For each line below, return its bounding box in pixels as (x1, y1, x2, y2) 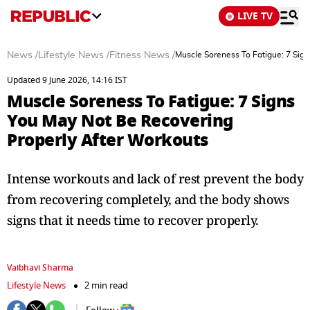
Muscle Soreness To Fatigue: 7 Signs (7, 89, 295, 114)
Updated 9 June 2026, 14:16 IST (7, 74, 127, 86)
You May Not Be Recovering (7, 108, 233, 134)
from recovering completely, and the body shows (7, 191, 289, 208)
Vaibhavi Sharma (7, 262, 73, 274)
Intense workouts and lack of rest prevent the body (7, 170, 303, 187)
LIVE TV (237, 9, 273, 24)
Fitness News (109, 51, 170, 60)
